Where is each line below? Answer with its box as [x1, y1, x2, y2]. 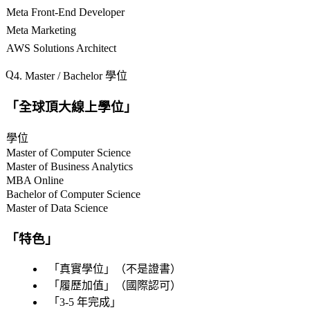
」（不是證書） [104, 263, 181, 275]
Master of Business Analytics [6, 160, 133, 172]
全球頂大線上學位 [19, 100, 124, 115]
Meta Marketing [6, 24, 76, 37]
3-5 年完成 [60, 296, 110, 309]
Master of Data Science [6, 201, 108, 214]
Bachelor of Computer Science [6, 188, 140, 200]
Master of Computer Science [6, 146, 131, 158]
